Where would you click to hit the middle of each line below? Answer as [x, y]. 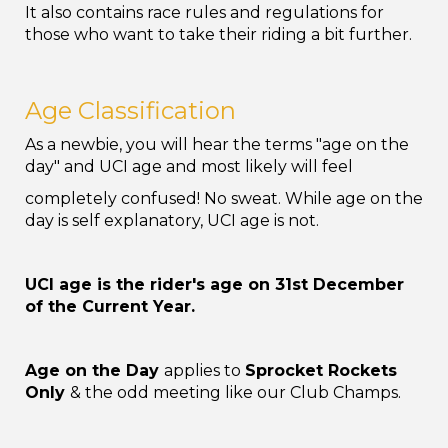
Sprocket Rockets [321, 370]
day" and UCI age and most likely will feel [189, 166]
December [358, 284]
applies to [204, 370]
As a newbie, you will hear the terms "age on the [217, 144]
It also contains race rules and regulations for [204, 12]
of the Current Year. [110, 306]
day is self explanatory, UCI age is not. [172, 220]
